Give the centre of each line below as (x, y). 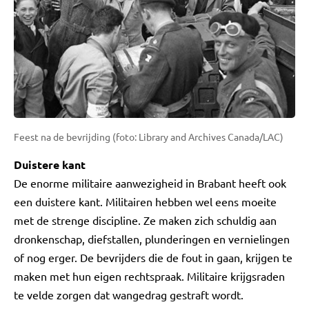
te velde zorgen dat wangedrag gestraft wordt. (129, 295)
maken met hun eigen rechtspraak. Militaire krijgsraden (149, 276)
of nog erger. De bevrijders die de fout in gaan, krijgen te (153, 257)
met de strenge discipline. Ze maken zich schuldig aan (145, 220)
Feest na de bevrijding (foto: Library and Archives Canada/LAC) (149, 137)
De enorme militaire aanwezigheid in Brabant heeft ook (150, 183)
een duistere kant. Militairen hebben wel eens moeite (145, 201)
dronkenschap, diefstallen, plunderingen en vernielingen (152, 239)
